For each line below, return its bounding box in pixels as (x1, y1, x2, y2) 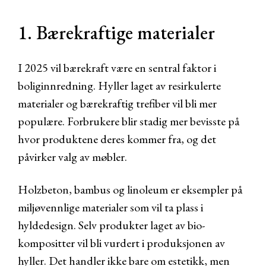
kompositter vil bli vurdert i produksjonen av (18, 235, 225, 251)
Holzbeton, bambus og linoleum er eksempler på (18, 182, 242, 197)
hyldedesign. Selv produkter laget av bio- (18, 217, 205, 233)
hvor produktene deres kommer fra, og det (18, 131, 216, 147)
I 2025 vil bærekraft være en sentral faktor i (18, 60, 216, 75)
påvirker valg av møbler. (18, 149, 127, 164)
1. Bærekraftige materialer (18, 20, 215, 45)
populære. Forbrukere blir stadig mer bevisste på (18, 113, 239, 129)
